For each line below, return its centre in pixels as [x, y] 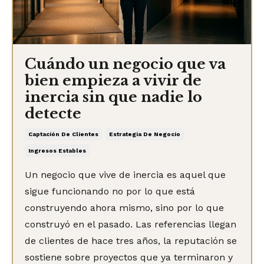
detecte [53, 113]
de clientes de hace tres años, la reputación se [131, 240]
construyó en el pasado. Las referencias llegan [131, 224]
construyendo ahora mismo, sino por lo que [124, 207]
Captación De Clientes [63, 134]
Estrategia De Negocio [145, 134]
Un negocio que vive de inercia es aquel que [125, 174]
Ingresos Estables [57, 150]
